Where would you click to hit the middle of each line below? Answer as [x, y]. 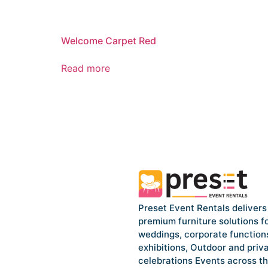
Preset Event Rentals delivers [202, 208]
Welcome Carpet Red [109, 41]
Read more [86, 68]
